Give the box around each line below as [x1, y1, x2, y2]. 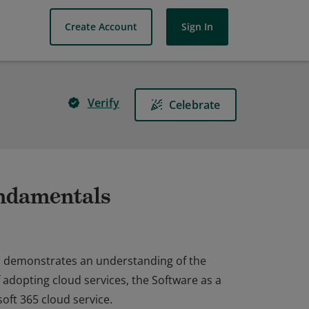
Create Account [65, 20, 137, 33]
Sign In [181, 20, 213, 33]
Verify [87, 95, 119, 110]
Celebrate [168, 97, 221, 112]
